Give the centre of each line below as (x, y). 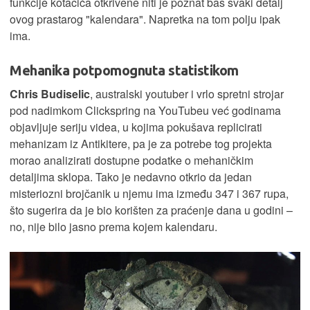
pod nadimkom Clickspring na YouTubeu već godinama (145, 111)
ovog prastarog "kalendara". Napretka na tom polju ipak (145, 19)
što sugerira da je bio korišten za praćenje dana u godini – (151, 210)
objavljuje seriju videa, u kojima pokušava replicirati (136, 127)
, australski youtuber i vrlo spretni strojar (187, 94)
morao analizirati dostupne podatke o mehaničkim (131, 161)
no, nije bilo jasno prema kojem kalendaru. (113, 227)
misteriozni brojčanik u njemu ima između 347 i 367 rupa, (149, 194)
